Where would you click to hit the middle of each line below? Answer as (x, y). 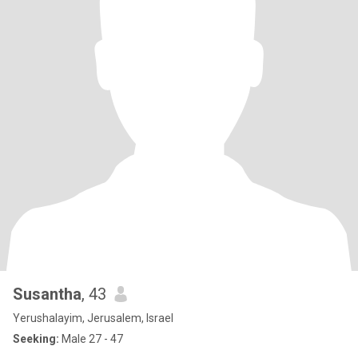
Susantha (47, 294)
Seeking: (36, 339)
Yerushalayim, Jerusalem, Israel (93, 318)
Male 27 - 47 (91, 339)
